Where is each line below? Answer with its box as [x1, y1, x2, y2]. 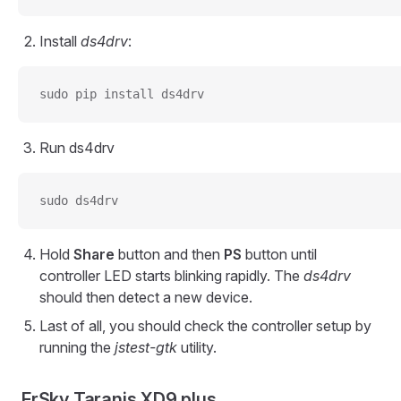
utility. [177, 338, 217, 357]
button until [242, 245, 317, 264]
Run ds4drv [39, 139, 115, 158]
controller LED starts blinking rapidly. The [39, 267, 303, 286]
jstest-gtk [115, 338, 177, 357]
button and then [115, 245, 224, 264]
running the [39, 338, 115, 357]
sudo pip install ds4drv [39, 87, 204, 102]
